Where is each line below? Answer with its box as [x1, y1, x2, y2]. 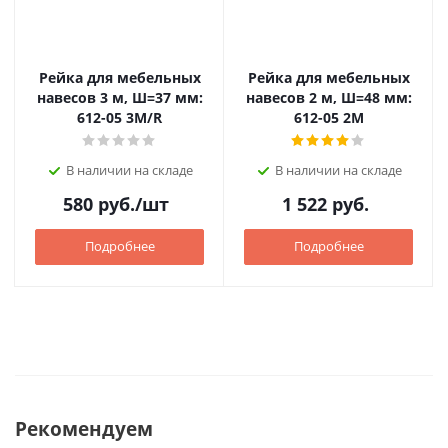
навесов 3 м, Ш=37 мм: [36, 88, 203, 107]
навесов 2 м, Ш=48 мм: [245, 88, 412, 107]
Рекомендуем [15, 416, 153, 441]
